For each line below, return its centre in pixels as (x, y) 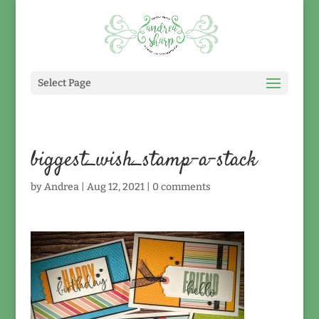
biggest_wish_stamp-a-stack (143, 161)
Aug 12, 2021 (115, 187)
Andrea (61, 187)
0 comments (181, 187)
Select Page (64, 83)
